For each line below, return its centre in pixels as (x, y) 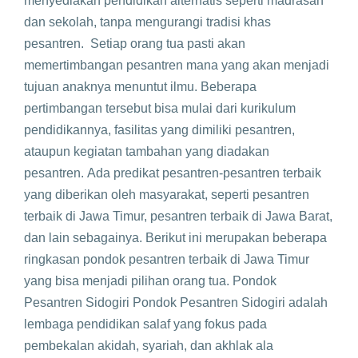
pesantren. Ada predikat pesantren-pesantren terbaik (173, 173)
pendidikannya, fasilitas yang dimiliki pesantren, (159, 130)
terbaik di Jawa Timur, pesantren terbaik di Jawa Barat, (178, 216)
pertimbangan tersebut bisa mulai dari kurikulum (160, 108)
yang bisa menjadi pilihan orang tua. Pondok (150, 281)
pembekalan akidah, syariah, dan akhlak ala (149, 346)
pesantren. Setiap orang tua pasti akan (135, 44)
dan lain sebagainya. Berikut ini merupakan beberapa (175, 238)
